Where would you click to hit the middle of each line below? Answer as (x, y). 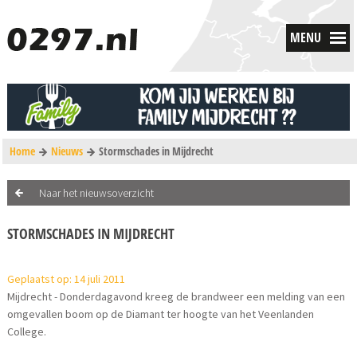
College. (27, 332)
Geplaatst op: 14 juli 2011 (67, 279)
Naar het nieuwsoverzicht (97, 193)
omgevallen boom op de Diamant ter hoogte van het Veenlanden (161, 314)
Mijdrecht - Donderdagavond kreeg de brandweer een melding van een (177, 297)
